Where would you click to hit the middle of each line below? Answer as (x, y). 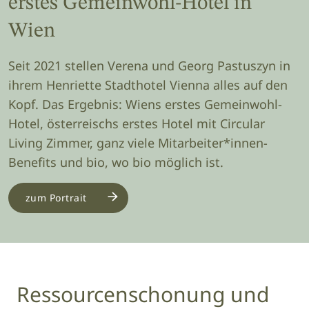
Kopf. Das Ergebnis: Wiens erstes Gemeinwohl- (145, 104)
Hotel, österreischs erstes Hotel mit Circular (136, 123)
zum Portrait (56, 197)
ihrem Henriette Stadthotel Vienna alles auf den (148, 84)
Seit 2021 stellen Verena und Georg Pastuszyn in (149, 65)
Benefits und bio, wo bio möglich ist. (117, 162)
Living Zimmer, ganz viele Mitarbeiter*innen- (138, 142)
